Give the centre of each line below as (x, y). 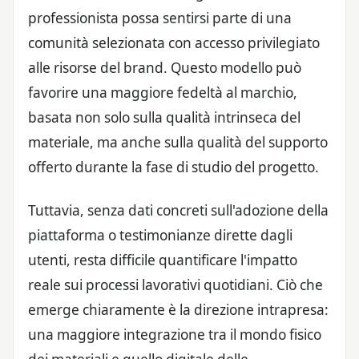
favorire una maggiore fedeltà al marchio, (163, 92)
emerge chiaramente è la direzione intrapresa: (178, 310)
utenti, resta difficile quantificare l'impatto (163, 260)
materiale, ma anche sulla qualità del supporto (178, 142)
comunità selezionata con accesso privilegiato (174, 42)
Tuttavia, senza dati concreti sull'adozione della (178, 210)
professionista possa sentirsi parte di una (160, 18)
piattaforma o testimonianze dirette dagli (160, 235)
